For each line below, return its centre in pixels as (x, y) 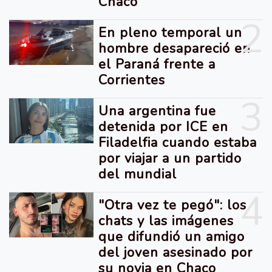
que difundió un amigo (172, 236)
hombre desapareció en (175, 48)
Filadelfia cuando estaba (178, 142)
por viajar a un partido (170, 158)
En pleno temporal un (171, 32)
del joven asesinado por (176, 252)
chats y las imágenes (166, 221)
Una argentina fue (158, 111)
